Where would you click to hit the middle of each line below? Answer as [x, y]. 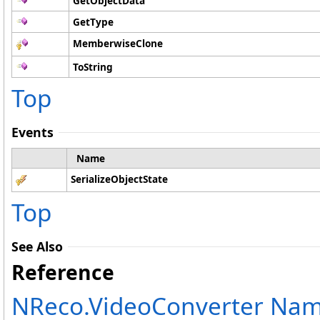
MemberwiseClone [118, 44]
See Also [37, 247]
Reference [63, 272]
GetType [93, 22]
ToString [93, 67]
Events [32, 132]
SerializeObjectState [119, 179]
